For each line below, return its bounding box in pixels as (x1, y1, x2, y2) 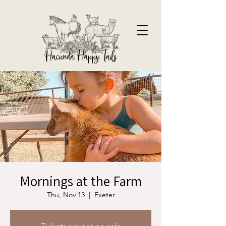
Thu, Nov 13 (46, 190, 85, 199)
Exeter (94, 190, 115, 199)
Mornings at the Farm (20, 172, 142, 190)
